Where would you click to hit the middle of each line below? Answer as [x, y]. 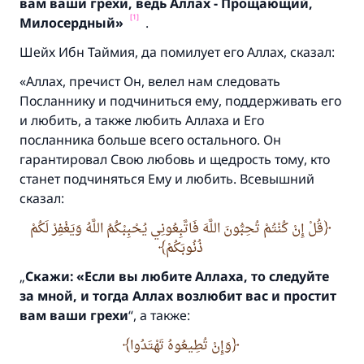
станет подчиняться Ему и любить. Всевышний [167, 179]
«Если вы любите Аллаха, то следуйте [203, 276]
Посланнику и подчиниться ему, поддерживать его [180, 101]
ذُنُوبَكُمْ [184, 247]
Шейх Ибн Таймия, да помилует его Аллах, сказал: [177, 52]
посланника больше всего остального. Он [150, 140]
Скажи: [51, 276]
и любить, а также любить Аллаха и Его [142, 120]
